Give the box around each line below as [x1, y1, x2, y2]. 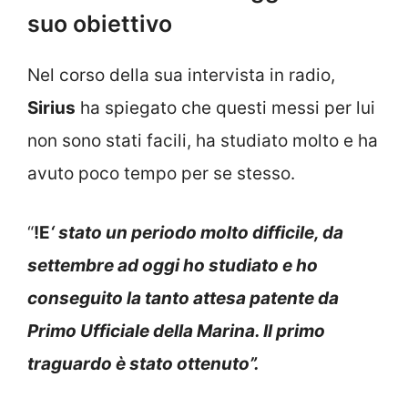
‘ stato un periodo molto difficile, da [50, 221, 343, 243]
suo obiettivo [27, 10, 172, 38]
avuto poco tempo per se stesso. [27, 163, 295, 185]
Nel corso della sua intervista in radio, [27, 65, 335, 87]
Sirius [27, 97, 76, 119]
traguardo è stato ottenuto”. [27, 352, 260, 374]
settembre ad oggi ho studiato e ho [27, 254, 318, 276]
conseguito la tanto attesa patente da [27, 287, 339, 309]
